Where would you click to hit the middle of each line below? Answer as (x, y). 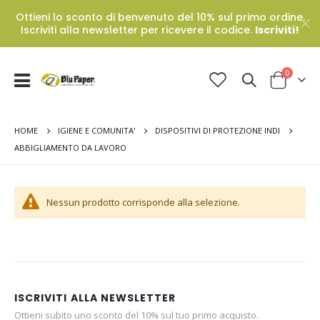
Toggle (44, 79)
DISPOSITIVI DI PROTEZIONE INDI (217, 131)
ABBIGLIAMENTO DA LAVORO (70, 147)
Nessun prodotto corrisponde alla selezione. (143, 202)
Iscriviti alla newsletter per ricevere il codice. (138, 30)
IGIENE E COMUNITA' (96, 131)
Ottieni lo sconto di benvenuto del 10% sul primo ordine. (160, 17)
